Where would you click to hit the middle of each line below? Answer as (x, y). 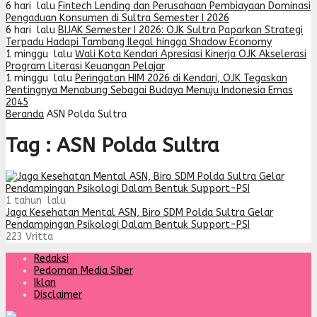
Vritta (39, 236)
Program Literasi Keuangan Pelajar (85, 66)
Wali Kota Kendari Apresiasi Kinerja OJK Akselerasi (191, 54)
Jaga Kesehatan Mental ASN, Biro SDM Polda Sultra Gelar (139, 212)
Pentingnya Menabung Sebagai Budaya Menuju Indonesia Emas (149, 90)
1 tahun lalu (36, 200)
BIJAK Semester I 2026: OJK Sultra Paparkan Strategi (180, 30)
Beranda (25, 114)
